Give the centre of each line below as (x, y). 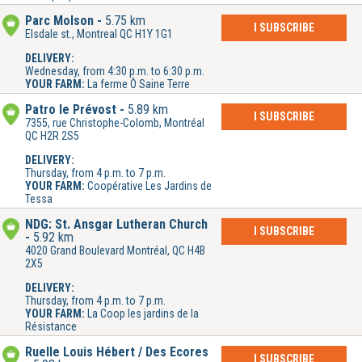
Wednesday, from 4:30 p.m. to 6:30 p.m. (115, 72)
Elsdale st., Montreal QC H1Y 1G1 (99, 34)
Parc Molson (59, 21)
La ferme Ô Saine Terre (139, 84)
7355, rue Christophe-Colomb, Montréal (115, 123)
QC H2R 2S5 (52, 136)
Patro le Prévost (71, 110)
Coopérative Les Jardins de (149, 186)
